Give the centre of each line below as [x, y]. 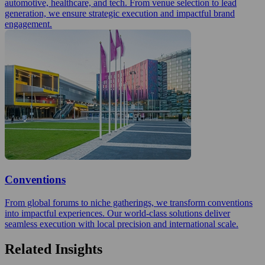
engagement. [28, 24]
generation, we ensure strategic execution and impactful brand [120, 14]
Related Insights [54, 249]
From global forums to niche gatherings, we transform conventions [129, 202]
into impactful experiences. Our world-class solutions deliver [117, 213]
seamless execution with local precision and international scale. [122, 224]
